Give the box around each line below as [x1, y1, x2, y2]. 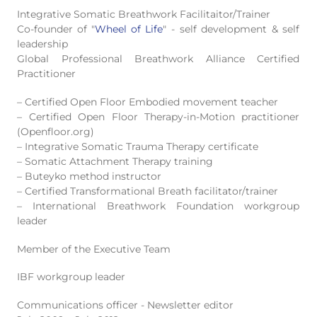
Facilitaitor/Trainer [180, 8, 271, 21]
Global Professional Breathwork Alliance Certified [17, 52, 300, 66]
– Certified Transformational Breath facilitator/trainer [17, 184, 279, 197]
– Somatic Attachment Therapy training [17, 154, 214, 168]
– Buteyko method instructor [17, 169, 162, 183]
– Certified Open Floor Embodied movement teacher [17, 95, 279, 108]
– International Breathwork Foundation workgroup [17, 199, 300, 212]
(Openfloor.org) [17, 125, 95, 138]
